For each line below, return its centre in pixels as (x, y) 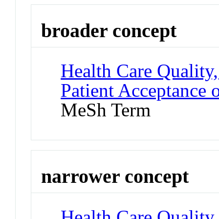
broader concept (109, 30)
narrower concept (115, 176)
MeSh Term (106, 110)
